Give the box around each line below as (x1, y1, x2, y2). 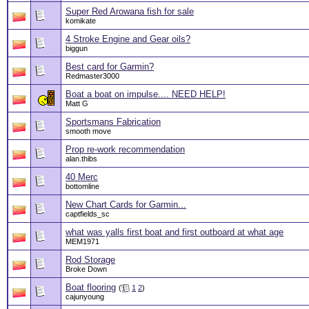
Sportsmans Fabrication (66, 117, 161, 128)
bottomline (66, 182, 99, 191)
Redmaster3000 (66, 72, 119, 81)
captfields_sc (66, 210, 110, 219)
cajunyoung (66, 292, 104, 301)
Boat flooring (66, 282, 116, 293)
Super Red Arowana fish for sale (66, 6, 194, 17)
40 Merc (66, 172, 98, 183)
